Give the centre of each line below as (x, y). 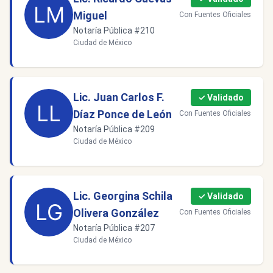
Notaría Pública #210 (114, 30)
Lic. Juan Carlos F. (119, 97)
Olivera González (116, 213)
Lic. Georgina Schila (123, 196)
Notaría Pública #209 (114, 129)
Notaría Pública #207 (114, 228)
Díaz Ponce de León (122, 114)
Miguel (90, 16)
